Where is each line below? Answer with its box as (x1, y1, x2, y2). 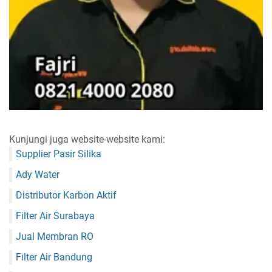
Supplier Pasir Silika (16, 148, 101, 160)
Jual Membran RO (16, 230, 93, 242)
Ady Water (16, 168, 59, 180)
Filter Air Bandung (16, 251, 92, 263)
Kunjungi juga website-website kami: (9, 133, 165, 145)
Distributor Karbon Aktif (16, 189, 117, 201)
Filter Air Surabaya (16, 209, 95, 222)
